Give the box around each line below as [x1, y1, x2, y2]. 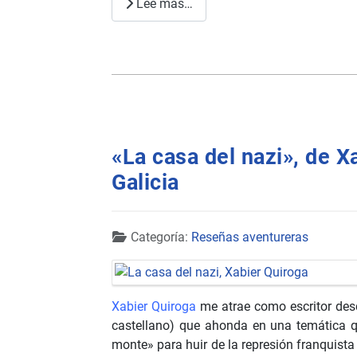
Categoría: [127, 229, 191, 245]
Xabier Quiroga [112, 298, 197, 314]
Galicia [112, 169, 179, 195]
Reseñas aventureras [191, 229, 308, 245]
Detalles [111, 228, 157, 244]
